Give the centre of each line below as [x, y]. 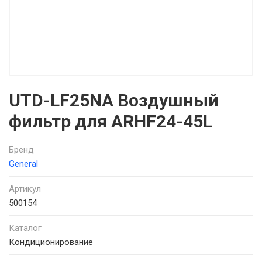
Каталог [25, 228]
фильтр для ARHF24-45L [111, 121]
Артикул [25, 189]
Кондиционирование [51, 242]
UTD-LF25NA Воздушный [114, 100]
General [23, 164]
